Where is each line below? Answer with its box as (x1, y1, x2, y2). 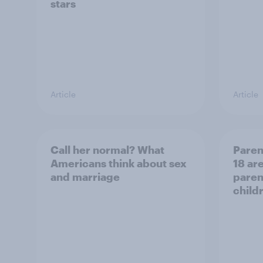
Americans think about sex (50, 157, 187, 170)
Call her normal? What (50, 143, 164, 156)
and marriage (50, 170, 120, 183)
